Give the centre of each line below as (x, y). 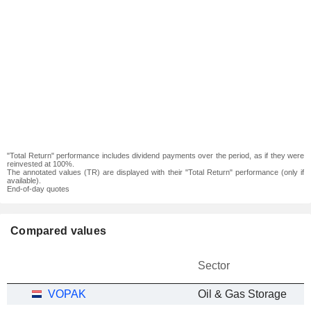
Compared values (59, 231)
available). (24, 180)
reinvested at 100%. (41, 164)
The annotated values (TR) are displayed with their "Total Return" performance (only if (155, 172)
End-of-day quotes (38, 189)
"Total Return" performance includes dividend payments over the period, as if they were (155, 155)
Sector (214, 266)
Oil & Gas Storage (242, 294)
